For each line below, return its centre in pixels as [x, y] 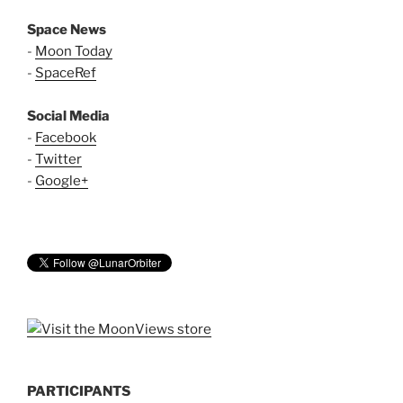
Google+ [62, 180]
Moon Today [74, 51]
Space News [67, 29]
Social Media [68, 116]
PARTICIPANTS [79, 391]
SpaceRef [66, 72]
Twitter [58, 159]
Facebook [66, 137]
